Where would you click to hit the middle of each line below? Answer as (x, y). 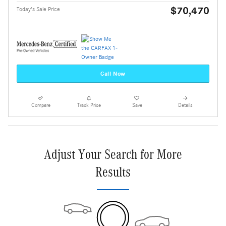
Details (185, 106)
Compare (41, 106)
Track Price (89, 106)
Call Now (113, 73)
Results (113, 172)
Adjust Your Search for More (113, 155)
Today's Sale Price (38, 9)
